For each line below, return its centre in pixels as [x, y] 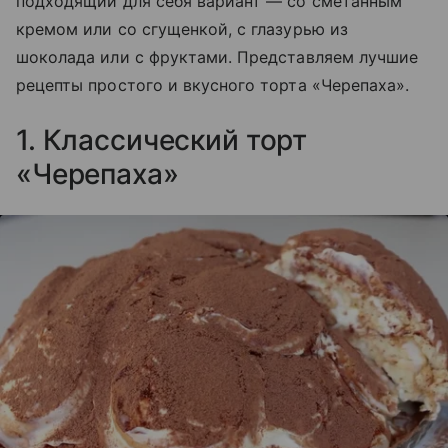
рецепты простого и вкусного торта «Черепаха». [213, 85]
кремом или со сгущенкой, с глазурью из [182, 29]
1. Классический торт [162, 140]
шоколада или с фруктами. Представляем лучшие [217, 57]
